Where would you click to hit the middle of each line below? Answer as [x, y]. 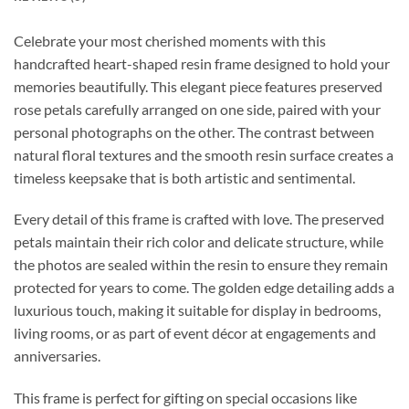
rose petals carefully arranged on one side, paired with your [197, 109]
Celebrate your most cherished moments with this [170, 40]
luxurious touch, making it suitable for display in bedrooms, [197, 310]
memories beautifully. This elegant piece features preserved [198, 86]
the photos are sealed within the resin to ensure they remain [201, 265]
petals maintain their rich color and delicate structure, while [199, 242]
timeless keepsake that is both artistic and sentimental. [184, 177]
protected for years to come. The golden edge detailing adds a [204, 288]
